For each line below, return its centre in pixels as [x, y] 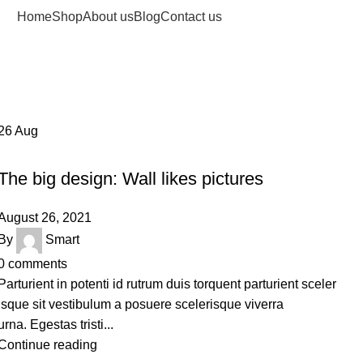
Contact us [191, 16]
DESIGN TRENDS [45, 151]
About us [108, 16]
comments [37, 264]
